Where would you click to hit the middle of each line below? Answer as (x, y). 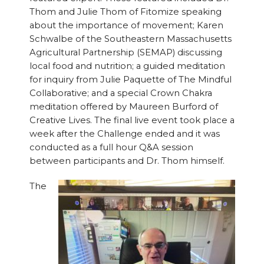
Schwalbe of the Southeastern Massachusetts (130, 39)
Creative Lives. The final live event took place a (132, 121)
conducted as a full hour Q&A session (111, 148)
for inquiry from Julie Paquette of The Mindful (130, 80)
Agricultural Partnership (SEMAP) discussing (126, 53)
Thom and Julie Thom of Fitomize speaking (125, 12)
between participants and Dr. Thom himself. (127, 161)
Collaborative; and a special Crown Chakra (121, 93)
